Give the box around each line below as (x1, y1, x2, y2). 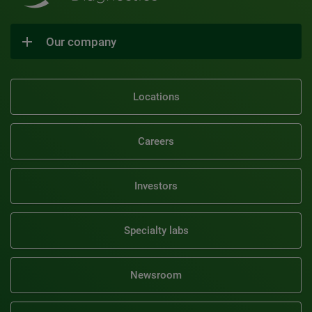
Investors (134, 180, 178, 192)
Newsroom (130, 269, 182, 281)
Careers (138, 135, 174, 148)
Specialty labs (123, 224, 189, 237)
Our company (46, 34, 116, 49)
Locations (132, 91, 180, 103)
